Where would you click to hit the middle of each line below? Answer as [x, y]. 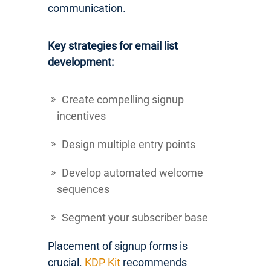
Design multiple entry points [129, 144]
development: [81, 62]
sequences [83, 189]
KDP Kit [103, 262]
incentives [81, 116]
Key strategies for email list [113, 45]
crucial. [66, 262]
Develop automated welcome [132, 172]
